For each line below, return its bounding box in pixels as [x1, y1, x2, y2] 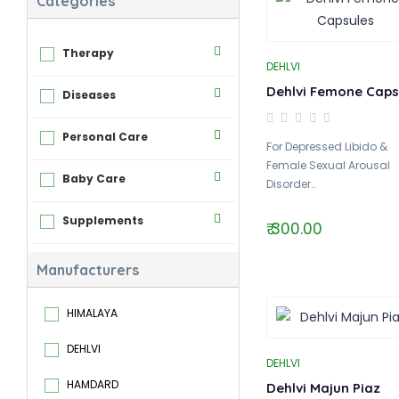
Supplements [62, 213, 143, 228]
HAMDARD [67, 377, 118, 392]
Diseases [62, 87, 116, 102]
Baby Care [62, 171, 126, 186]
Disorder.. [265, 176, 316, 191]
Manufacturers [37, 261, 139, 279]
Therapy [62, 45, 114, 61]
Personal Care [62, 129, 148, 144]
